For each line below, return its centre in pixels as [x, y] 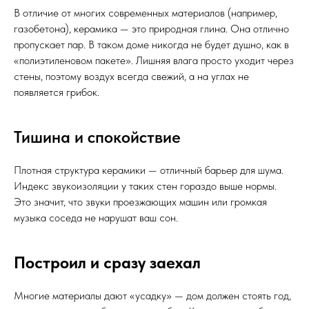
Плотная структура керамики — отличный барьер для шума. [149, 170]
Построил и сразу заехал [107, 262]
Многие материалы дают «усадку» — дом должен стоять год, [152, 296]
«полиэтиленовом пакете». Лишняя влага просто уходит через [154, 60]
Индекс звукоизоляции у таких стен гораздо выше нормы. [145, 186]
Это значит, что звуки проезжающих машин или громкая [140, 202]
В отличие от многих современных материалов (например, [146, 13]
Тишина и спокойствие [97, 137]
